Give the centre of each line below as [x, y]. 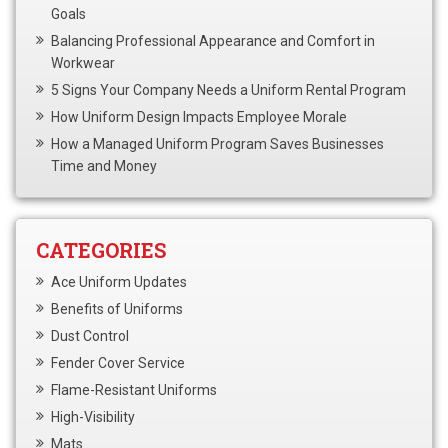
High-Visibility [93, 416]
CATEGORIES [101, 249]
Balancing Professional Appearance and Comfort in [213, 40]
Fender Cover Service [118, 362]
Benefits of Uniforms [117, 308]
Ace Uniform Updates [119, 281]
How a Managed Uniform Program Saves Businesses [217, 143]
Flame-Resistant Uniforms [134, 389]
